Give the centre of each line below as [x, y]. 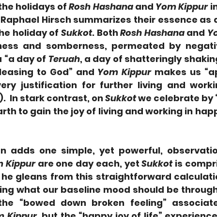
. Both [106, 33]
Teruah [64, 59]
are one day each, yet [89, 164]
